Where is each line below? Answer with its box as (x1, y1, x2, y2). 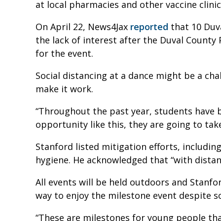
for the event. (36, 47, 93, 60)
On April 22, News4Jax (36, 21, 130, 33)
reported (130, 21, 168, 33)
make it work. (36, 83, 93, 95)
